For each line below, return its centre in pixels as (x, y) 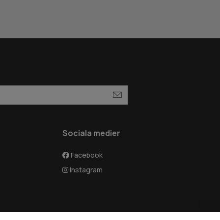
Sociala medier (91, 133)
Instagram (85, 170)
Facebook (86, 155)
